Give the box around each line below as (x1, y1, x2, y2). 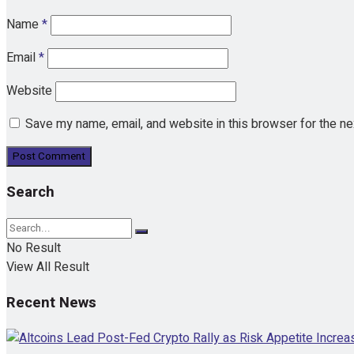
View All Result (6, 258, 89, 277)
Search (6, 181, 55, 204)
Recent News (6, 291, 96, 314)
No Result (6, 239, 61, 258)
